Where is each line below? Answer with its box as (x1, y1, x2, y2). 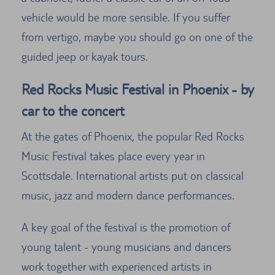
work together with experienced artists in (21, 260, 212, 274)
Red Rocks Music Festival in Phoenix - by (21, 81, 254, 98)
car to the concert (21, 103, 125, 120)
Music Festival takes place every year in (21, 149, 205, 163)
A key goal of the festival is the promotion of (21, 220, 230, 234)
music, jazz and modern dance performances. (21, 188, 234, 203)
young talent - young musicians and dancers (21, 240, 231, 254)
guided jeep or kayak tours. (21, 50, 148, 64)
